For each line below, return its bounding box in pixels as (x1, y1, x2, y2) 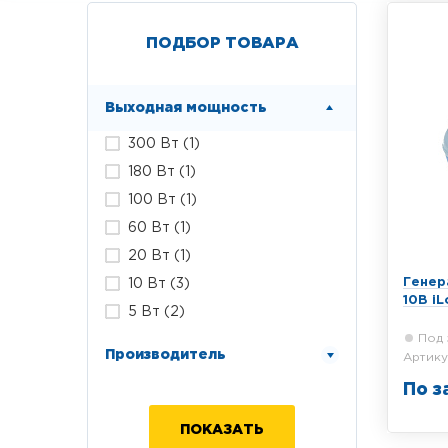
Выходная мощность (105, 102, 267, 114)
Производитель (105, 349, 226, 361)
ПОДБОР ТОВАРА (145, 36, 299, 51)
